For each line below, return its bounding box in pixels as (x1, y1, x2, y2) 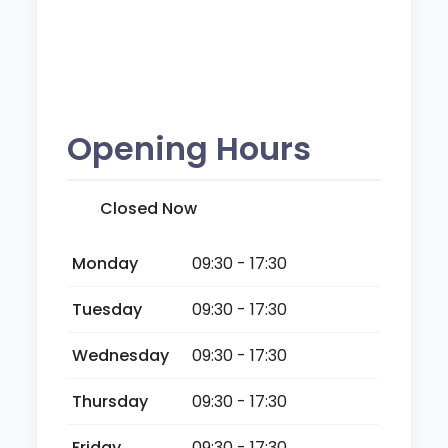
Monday (72, 251, 139, 275)
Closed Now (100, 196, 198, 220)
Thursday (72, 389, 149, 413)
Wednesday (72, 343, 170, 367)
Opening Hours (67, 125, 312, 171)
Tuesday (72, 297, 143, 321)
